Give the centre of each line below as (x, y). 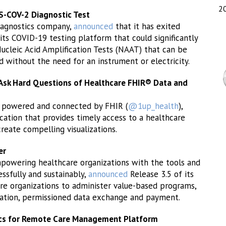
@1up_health (153, 106)
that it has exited (147, 26)
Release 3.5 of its (161, 174)
